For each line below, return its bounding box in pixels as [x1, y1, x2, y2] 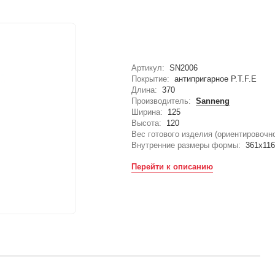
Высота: [131, 118, 162, 128]
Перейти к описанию [131, 162, 214, 172]
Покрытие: [131, 74, 170, 84]
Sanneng [196, 96, 230, 106]
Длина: [131, 85, 158, 95]
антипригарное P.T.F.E [174, 74, 257, 84]
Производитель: [131, 96, 192, 106]
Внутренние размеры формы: [131, 141, 241, 150]
